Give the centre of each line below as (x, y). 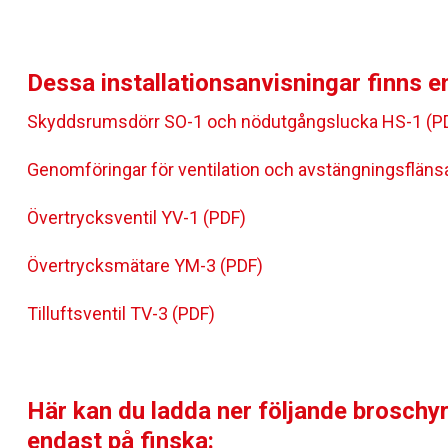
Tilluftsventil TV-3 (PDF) (121, 313)
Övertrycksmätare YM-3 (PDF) (145, 265)
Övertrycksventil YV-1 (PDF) (136, 217)
